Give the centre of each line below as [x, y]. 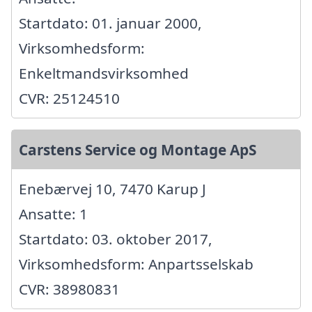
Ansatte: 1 [53, 213]
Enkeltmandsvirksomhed [104, 73]
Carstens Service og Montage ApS [138, 149]
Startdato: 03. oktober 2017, [116, 239]
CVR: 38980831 [69, 289]
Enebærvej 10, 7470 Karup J [112, 188]
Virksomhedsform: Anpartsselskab [136, 264]
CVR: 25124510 [69, 98]
